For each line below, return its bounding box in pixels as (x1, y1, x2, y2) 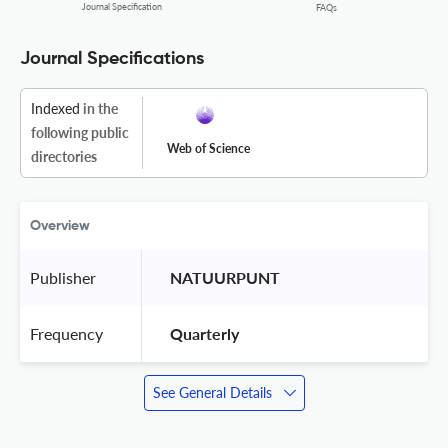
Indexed (31, 99, 80, 117)
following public (31, 123, 129, 141)
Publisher (30, 267, 96, 287)
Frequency (30, 323, 103, 343)
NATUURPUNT (166, 267, 284, 287)
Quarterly (166, 323, 243, 343)
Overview (30, 218, 90, 233)
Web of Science (167, 140, 250, 156)
